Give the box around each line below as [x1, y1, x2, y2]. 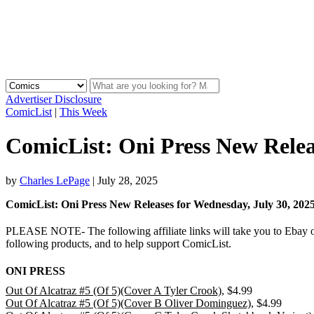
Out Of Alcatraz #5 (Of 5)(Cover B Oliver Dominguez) [6, 297, 251, 310]
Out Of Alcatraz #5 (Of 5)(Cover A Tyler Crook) [6, 285, 221, 297]
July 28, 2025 [97, 174, 158, 186]
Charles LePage [20, 174, 90, 186]
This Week [60, 106, 107, 118]
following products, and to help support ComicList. [6, 237, 231, 250]
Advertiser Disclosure [6, 93, 102, 105]
